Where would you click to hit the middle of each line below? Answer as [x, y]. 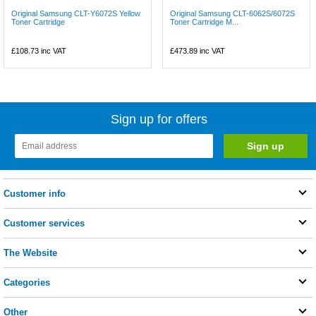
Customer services [44, 223]
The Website [30, 253]
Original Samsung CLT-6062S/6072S [233, 13]
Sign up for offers [159, 119]
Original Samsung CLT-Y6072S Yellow [76, 13]
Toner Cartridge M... [205, 22]
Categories [27, 282]
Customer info [35, 193]
